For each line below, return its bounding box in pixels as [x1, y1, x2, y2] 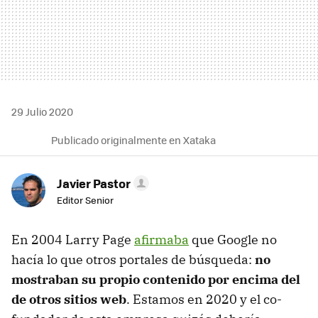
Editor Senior [57, 192, 114, 207]
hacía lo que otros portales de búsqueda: [11, 251, 255, 268]
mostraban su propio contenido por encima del [11, 270, 300, 287]
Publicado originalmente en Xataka [51, 132, 216, 147]
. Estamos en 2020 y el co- [126, 290, 282, 307]
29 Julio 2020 [11, 104, 73, 119]
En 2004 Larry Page [11, 231, 134, 248]
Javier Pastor [57, 174, 131, 192]
